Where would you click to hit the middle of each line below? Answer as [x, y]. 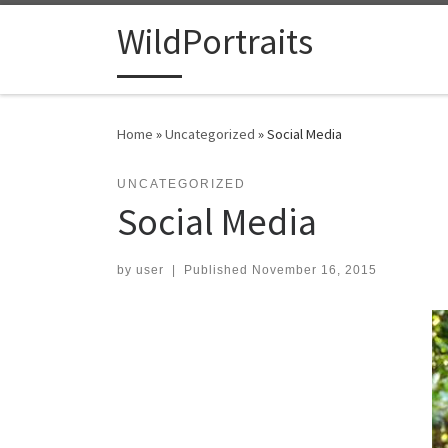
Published [217, 270]
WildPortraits [215, 42]
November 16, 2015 [314, 270]
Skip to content [75, 28]
